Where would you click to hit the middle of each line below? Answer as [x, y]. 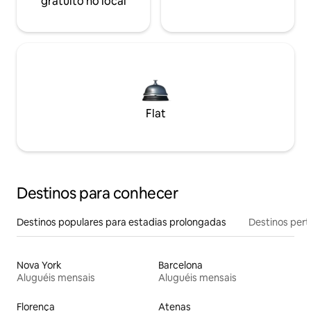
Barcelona [180, 265]
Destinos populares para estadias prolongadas [121, 222]
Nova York [39, 265]
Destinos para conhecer [98, 193]
